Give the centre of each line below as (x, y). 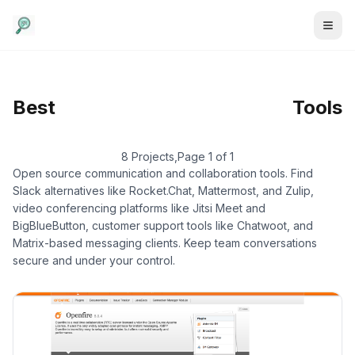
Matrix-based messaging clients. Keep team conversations (165, 243)
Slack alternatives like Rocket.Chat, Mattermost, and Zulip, (163, 191)
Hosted (102, 120)
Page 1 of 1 (206, 157)
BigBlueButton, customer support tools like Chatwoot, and (163, 225)
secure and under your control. (94, 260)
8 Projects (148, 157)
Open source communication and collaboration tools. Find (163, 173)
